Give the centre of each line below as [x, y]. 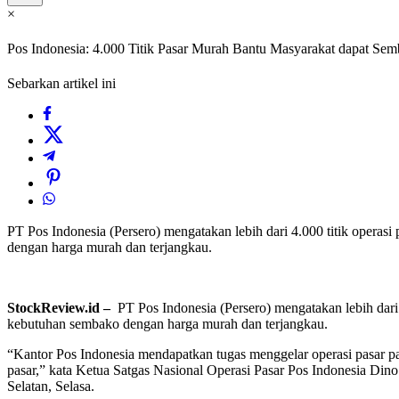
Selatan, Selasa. [51, 387]
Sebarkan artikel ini [61, 84]
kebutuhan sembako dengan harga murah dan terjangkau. [167, 324]
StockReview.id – [61, 308]
